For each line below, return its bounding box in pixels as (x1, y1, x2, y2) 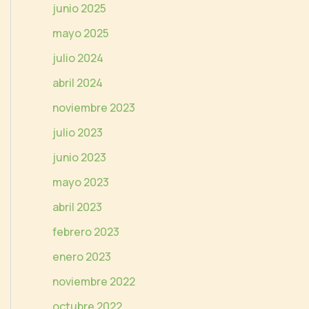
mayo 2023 (52, 174, 109, 190)
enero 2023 (52, 248, 111, 264)
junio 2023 (52, 149, 106, 165)
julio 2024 (52, 50, 103, 66)
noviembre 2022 (52, 273, 135, 289)
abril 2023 (52, 199, 102, 215)
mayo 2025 (52, 25, 109, 41)
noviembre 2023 (52, 99, 135, 115)
